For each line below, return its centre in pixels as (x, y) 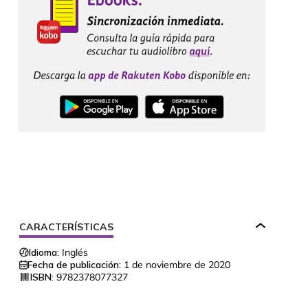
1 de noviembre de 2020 (177, 265)
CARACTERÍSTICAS (66, 227)
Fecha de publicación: (74, 265)
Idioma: (44, 253)
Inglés (75, 253)
